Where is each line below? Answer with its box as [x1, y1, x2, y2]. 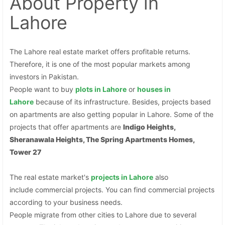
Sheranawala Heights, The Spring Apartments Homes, [10, 135, 195, 144]
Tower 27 [10, 147, 42, 156]
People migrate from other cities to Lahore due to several [10, 210, 197, 219]
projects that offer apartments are [10, 122, 124, 131]
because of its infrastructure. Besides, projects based [34, 97, 211, 106]
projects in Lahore [91, 172, 154, 181]
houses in [137, 84, 171, 93]
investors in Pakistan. [10, 72, 81, 81]
